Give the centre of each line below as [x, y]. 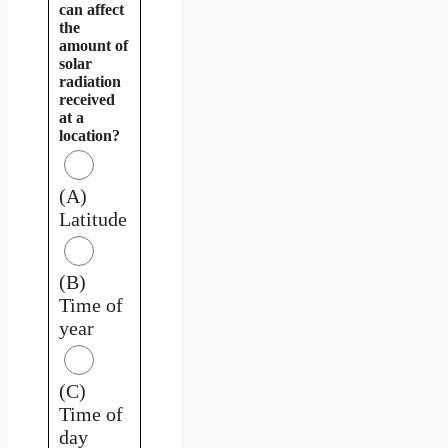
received [87, 99]
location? [89, 135]
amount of [93, 45]
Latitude [93, 218]
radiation [90, 81]
